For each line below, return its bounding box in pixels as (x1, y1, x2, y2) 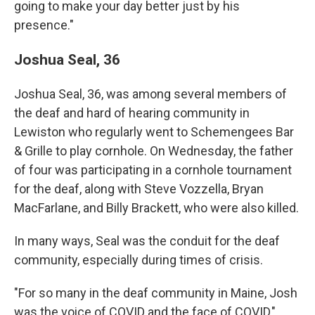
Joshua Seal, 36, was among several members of (14, 86, 287, 101)
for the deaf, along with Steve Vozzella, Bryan (14, 181, 264, 196)
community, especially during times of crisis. (14, 252, 263, 267)
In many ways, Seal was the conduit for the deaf (14, 233, 280, 248)
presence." (14, 18, 74, 32)
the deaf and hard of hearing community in (14, 105, 250, 120)
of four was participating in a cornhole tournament (14, 162, 292, 177)
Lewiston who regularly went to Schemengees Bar (14, 124, 294, 139)
